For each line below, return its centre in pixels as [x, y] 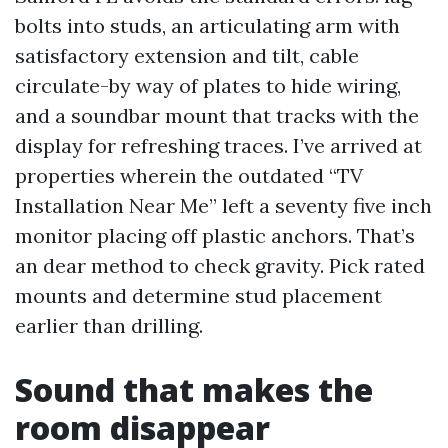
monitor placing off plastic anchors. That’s [215, 235]
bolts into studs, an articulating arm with [207, 25]
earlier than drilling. [109, 325]
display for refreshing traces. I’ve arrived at [218, 145]
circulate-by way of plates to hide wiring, [208, 85]
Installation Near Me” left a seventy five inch [223, 205]
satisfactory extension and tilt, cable [187, 55]
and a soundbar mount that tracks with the [217, 115]
